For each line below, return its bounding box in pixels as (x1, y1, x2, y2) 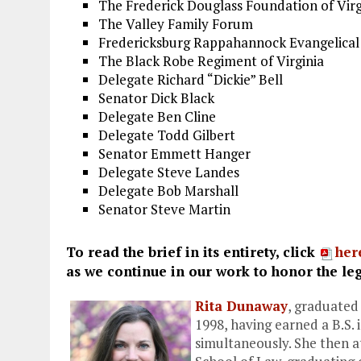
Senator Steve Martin (98, 200, 230, 219)
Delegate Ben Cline (98, 107, 216, 127)
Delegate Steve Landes (98, 163, 239, 182)
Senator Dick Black (98, 89, 214, 108)
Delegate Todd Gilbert (98, 126, 235, 145)
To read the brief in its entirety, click (66, 243, 319, 262)
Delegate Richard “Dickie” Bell (98, 70, 283, 89)
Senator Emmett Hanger (98, 144, 251, 164)
